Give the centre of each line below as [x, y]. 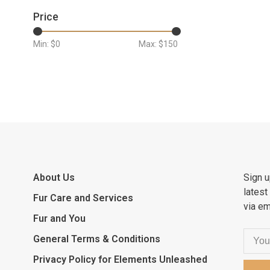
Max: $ [151, 44]
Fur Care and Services [83, 198]
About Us [54, 177]
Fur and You [59, 218]
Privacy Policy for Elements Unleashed [120, 259]
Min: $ [44, 44]
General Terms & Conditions [97, 239]
